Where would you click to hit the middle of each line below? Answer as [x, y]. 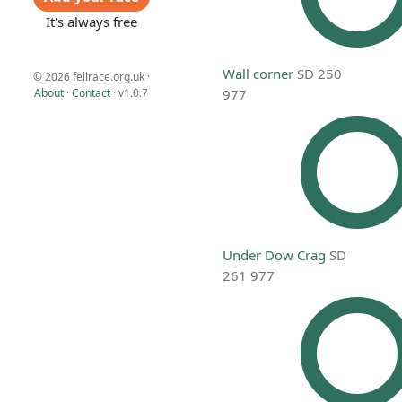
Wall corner [258, 74]
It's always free [91, 21]
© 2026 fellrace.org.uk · [91, 77]
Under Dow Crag [275, 255]
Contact [92, 93]
